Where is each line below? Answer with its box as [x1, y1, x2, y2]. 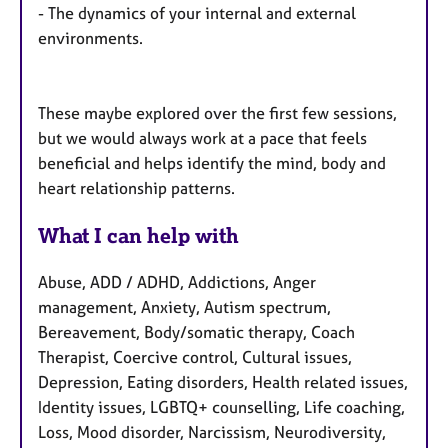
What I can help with [38, 223, 239, 249]
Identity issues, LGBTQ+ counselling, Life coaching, [38, 397, 405, 418]
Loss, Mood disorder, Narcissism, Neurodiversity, [38, 422, 386, 443]
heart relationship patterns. [38, 178, 235, 199]
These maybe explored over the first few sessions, [38, 103, 397, 124]
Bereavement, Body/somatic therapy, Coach [38, 322, 355, 343]
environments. [38, 28, 163, 49]
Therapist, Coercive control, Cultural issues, [38, 347, 352, 368]
